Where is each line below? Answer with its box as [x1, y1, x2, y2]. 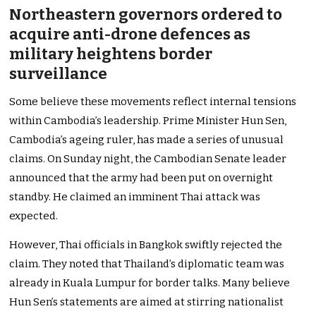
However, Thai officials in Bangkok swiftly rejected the [9, 238, 283, 252]
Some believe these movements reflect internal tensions [9, 95, 297, 109]
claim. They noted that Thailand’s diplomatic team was [9, 257, 285, 271]
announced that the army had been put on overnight [9, 171, 274, 185]
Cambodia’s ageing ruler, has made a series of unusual [9, 133, 284, 147]
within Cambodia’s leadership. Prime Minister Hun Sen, [9, 114, 287, 128]
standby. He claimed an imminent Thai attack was [9, 190, 261, 204]
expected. [9, 209, 59, 223]
